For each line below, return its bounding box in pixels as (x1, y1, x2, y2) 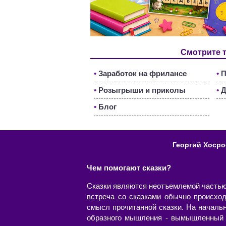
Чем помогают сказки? (87, 163, 171, 172)
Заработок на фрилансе (98, 69, 187, 78)
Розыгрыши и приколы (98, 85, 186, 94)
